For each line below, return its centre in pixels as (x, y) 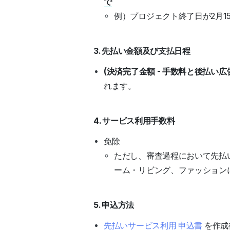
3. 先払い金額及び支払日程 (142, 51)
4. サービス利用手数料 (135, 121)
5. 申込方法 (115, 205)
